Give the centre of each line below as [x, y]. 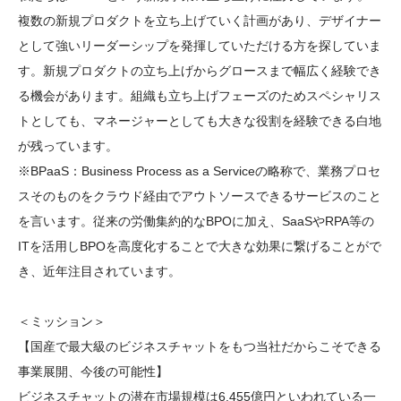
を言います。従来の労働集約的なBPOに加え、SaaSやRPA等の [196, 221]
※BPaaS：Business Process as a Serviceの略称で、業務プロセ [199, 171]
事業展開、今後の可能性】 [93, 371]
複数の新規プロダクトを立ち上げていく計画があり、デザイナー [200, 20]
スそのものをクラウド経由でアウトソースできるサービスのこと [200, 196]
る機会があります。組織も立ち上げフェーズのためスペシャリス [200, 95]
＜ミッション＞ [62, 321]
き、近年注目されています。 [99, 271]
